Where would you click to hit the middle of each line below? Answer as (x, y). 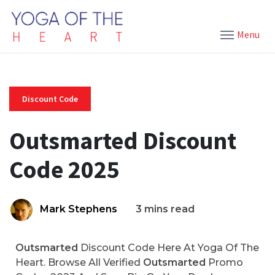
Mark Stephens (79, 209)
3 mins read (165, 209)
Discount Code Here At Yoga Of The (168, 248)
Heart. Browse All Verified (79, 262)
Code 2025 (64, 169)
